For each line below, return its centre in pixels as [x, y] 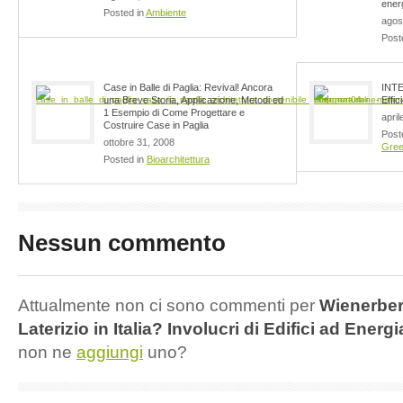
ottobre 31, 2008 [139, 142]
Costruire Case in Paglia [156, 125]
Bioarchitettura [178, 159]
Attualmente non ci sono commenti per [169, 305]
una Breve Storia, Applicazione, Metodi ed [193, 99]
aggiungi [110, 352]
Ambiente [166, 12]
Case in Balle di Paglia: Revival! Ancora [188, 87]
